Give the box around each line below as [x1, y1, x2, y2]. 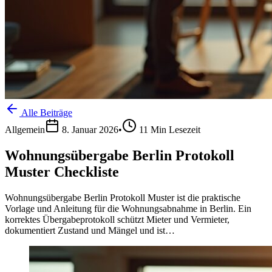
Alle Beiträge [19, 107, 72, 118]
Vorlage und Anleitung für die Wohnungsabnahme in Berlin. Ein [5, 203, 251, 214]
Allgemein [5, 124, 45, 135]
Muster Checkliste [5, 164, 119, 180]
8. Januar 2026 [62, 124, 118, 135]
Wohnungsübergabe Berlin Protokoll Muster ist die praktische [5, 192, 240, 203]
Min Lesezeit [148, 124, 200, 135]
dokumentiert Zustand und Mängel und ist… [5, 225, 175, 236]
